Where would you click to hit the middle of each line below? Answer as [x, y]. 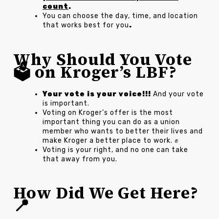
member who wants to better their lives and [122, 131]
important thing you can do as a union [111, 122]
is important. [66, 103]
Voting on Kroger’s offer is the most [108, 112]
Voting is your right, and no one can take [115, 150]
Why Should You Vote [102, 59]
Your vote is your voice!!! [98, 94]
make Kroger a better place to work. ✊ [110, 140]
